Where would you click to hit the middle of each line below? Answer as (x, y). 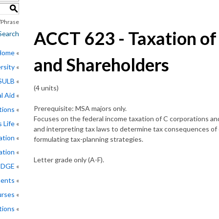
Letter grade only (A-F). (69, 160)
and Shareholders (101, 65)
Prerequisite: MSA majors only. (80, 108)
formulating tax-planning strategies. (88, 139)
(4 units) (46, 88)
